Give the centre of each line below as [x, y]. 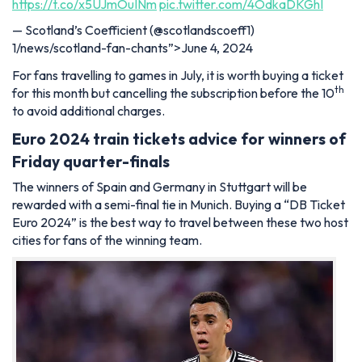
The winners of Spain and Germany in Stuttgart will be [160, 187]
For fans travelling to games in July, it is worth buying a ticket [178, 76]
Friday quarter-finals [91, 162]
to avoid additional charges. [88, 111]
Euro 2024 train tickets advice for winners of [179, 139]
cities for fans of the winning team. [107, 240]
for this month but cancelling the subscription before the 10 [173, 93]
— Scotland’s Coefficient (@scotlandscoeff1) [133, 30]
